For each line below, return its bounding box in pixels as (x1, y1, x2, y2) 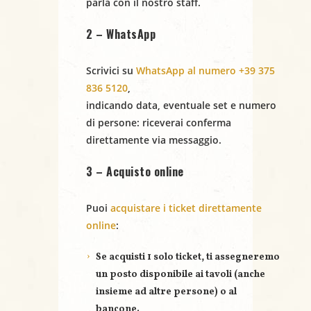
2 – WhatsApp (86, 26, 155, 43)
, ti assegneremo (201, 251, 280, 264)
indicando (86, 99, 136, 112)
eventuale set (163, 99, 228, 112)
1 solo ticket (147, 251, 201, 264)
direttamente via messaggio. (86, 133, 221, 147)
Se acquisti (96, 251, 147, 264)
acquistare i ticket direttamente (110, 201, 262, 215)
